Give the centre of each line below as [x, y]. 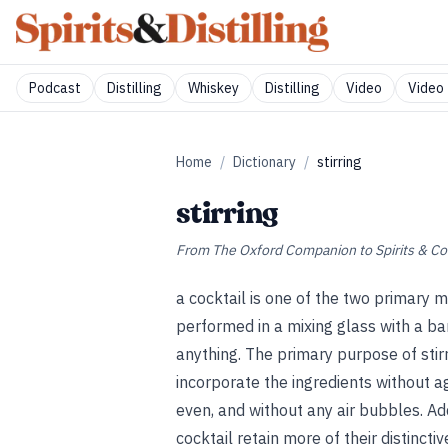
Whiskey [213, 88]
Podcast [55, 88]
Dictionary [264, 162]
